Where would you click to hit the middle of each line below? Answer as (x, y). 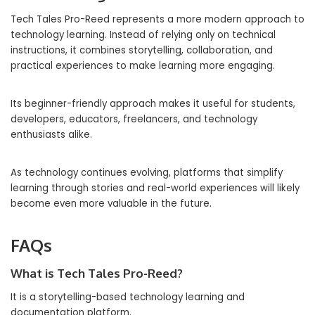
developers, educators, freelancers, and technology (134, 119)
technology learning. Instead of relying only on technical (143, 35)
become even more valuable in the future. (111, 204)
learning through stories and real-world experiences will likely (155, 188)
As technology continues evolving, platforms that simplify (147, 173)
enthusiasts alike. (51, 135)
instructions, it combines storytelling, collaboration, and (142, 50)
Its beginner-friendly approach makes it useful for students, (153, 104)
